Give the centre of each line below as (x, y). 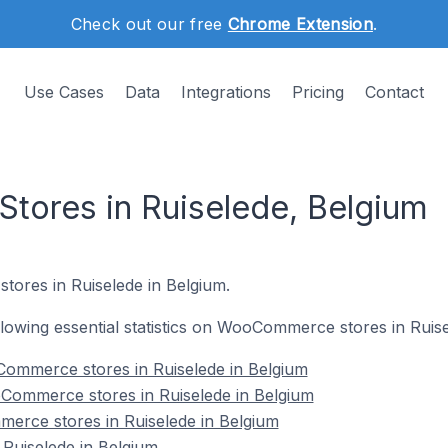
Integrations (226, 92)
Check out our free (149, 24)
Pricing (318, 92)
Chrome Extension (300, 24)
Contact (394, 92)
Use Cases (64, 92)
